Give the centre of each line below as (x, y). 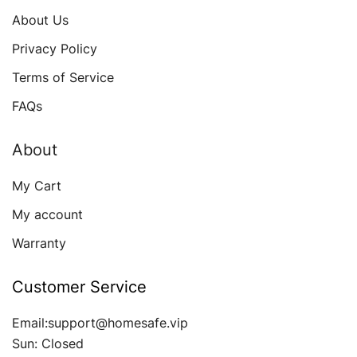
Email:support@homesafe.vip (100, 323)
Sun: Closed (48, 344)
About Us (40, 20)
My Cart (37, 186)
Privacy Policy (55, 49)
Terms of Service (63, 78)
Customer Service (79, 287)
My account (47, 215)
